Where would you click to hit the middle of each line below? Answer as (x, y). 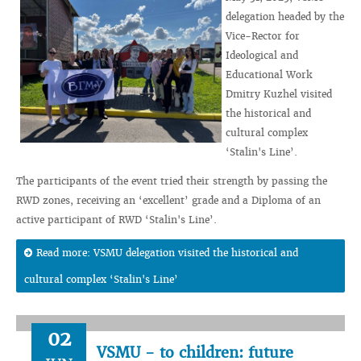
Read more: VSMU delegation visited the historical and (167, 253)
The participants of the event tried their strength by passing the (172, 181)
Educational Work (269, 75)
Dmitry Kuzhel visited (279, 94)
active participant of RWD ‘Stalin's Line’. (116, 220)
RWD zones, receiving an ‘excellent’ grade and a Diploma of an (168, 200)
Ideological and (262, 55)
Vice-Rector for (263, 36)
